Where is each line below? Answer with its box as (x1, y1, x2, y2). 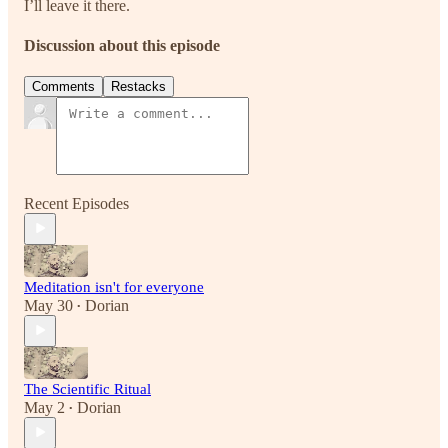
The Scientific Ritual (24, 380, 151, 397)
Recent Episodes (24, 194, 129, 212)
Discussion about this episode (24, 36, 220, 54)
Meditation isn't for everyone (24, 278, 204, 295)
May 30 (24, 296, 73, 314)
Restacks (111, 78, 166, 94)
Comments (32, 78, 95, 94)
